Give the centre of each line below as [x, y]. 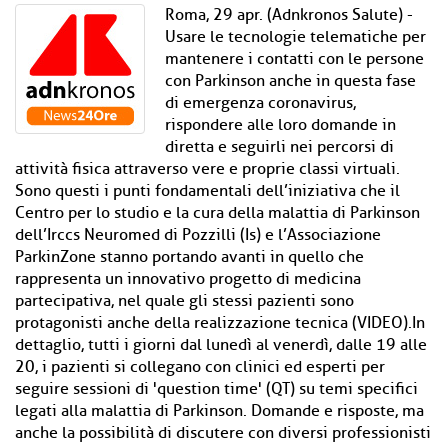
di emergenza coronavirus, [260, 103]
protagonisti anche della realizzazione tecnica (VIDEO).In [220, 323]
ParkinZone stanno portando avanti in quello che [189, 257]
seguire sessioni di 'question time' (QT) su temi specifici [216, 389]
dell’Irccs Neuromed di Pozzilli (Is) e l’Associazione [198, 235]
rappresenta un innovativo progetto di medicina [188, 279]
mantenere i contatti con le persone [294, 59]
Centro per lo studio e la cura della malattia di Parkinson [217, 213]
